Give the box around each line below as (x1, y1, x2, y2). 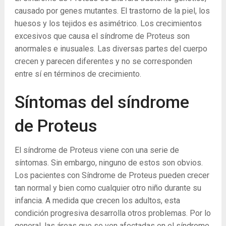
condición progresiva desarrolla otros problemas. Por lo (14, 208, 211, 218)
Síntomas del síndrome (14, 92, 189, 112)
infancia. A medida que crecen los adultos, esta (14, 196, 180, 205)
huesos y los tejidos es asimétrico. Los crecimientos (14, 19, 202, 28)
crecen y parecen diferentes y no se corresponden (14, 56, 192, 66)
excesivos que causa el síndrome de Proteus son (14, 31, 190, 41)
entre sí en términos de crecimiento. (14, 69, 141, 79)
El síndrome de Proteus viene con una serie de (14, 145, 179, 155)
